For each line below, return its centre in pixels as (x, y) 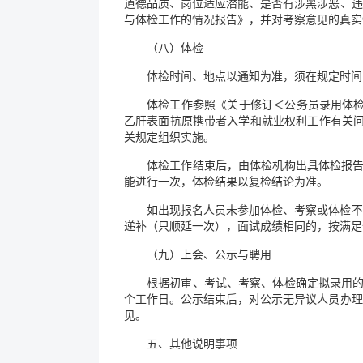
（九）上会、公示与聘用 (209, 255)
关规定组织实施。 (169, 137)
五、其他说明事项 (192, 344)
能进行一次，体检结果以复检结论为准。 (226, 182)
